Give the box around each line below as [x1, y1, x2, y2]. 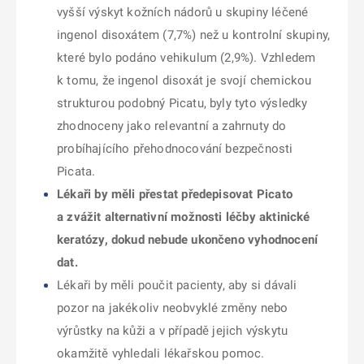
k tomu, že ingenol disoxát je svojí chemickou [57, 73, 312, 88]
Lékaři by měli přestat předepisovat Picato [57, 187, 292, 201]
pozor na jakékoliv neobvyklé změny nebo [57, 301, 288, 315]
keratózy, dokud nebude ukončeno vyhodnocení [57, 232, 318, 247]
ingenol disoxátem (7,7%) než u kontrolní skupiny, [57, 28, 331, 42]
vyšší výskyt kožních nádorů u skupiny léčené [57, 5, 309, 19]
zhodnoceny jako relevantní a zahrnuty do [57, 119, 287, 133]
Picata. [57, 164, 96, 179]
